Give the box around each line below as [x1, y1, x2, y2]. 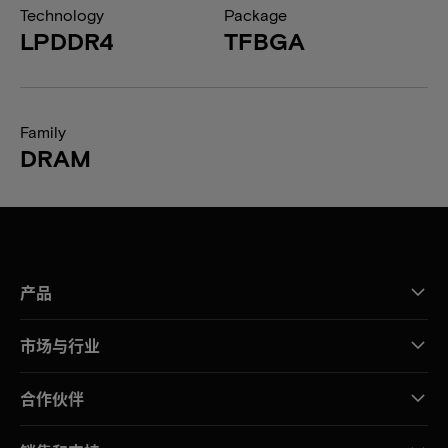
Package [224, 5, 287, 24]
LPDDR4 [20, 26, 114, 55]
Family [20, 122, 66, 141]
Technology [20, 5, 104, 24]
